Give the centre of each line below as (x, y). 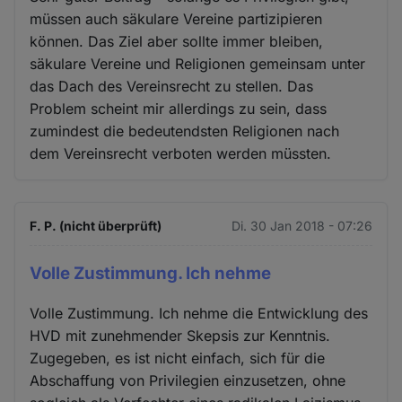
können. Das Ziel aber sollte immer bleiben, (177, 41)
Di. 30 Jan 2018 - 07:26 (301, 225)
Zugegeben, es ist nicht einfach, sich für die (178, 358)
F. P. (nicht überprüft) (96, 225)
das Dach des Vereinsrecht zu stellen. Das (172, 86)
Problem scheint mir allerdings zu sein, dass (179, 108)
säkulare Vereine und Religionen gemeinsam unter (198, 63)
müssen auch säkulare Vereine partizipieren (176, 18)
